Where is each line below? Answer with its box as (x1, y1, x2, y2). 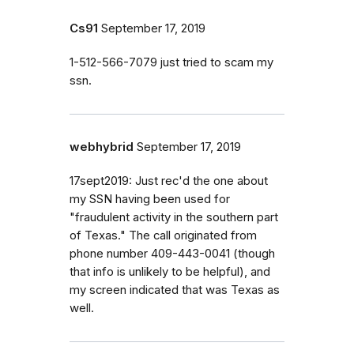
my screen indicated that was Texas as (70, 282, 280, 297)
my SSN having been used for (70, 191, 230, 206)
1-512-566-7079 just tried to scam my (70, 55, 273, 70)
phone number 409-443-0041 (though (70, 246, 275, 261)
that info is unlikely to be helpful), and (70, 264, 270, 279)
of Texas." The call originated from (70, 228, 257, 243)
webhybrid (70, 139, 134, 154)
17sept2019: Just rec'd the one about (70, 173, 268, 188)
